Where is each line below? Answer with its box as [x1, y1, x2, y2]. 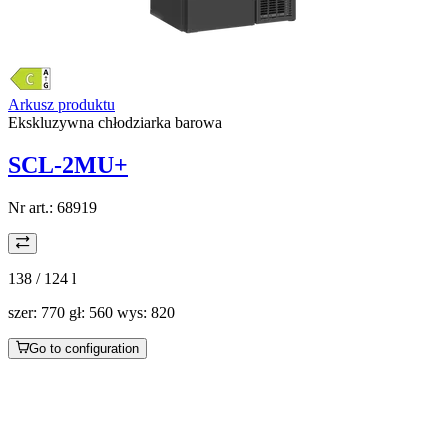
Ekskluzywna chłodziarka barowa [8, 114, 222, 132]
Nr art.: [8, 199, 57, 217]
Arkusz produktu [8, 96, 115, 114]
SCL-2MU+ [8, 152, 128, 179]
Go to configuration [29, 341, 139, 357]
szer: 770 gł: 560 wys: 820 [8, 304, 175, 322]
